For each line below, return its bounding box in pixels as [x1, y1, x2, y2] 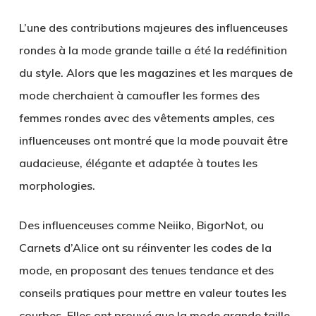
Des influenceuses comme [18, 218, 158, 233]
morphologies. [18, 178, 95, 193]
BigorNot [196, 218, 245, 233]
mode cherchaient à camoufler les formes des [18, 88, 260, 103]
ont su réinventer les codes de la [98, 241, 272, 255]
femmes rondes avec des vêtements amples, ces [18, 111, 274, 126]
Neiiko [157, 218, 191, 233]
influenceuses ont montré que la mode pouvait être [18, 133, 288, 148]
